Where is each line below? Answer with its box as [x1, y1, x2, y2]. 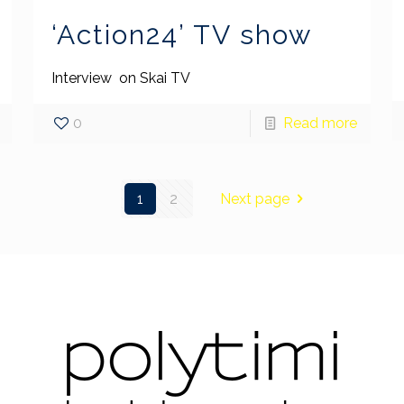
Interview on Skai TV [50, 69, 190, 87]
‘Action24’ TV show [50, 18, 312, 50]
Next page [220, 189, 290, 207]
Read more [283, 114, 358, 132]
